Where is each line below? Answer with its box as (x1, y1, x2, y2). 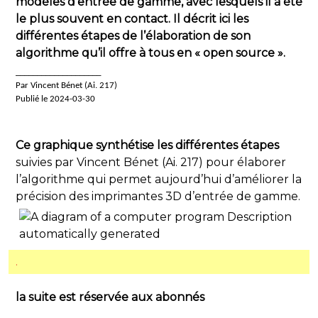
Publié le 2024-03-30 (16, 94, 95, 104)
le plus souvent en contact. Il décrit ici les (16, 12, 248, 26)
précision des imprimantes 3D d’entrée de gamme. (16, 190, 300, 203)
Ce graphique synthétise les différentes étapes (16, 138, 279, 152)
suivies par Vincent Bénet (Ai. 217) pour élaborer (16, 155, 286, 169)
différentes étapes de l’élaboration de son (16, 29, 251, 43)
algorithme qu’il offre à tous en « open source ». (16, 46, 285, 60)
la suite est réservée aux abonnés (16, 290, 204, 304)
